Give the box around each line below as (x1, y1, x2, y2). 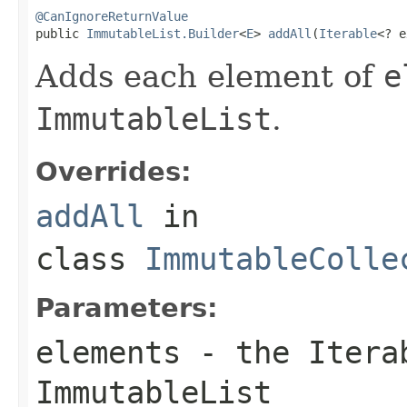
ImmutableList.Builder (86, 25, 239, 41)
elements (35, 333, 181, 371)
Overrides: (35, 155, 192, 187)
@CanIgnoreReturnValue (35, 8, 188, 24)
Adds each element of (35, 57, 383, 94)
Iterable (319, 25, 377, 41)
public (35, 25, 86, 41)
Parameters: (35, 292, 218, 323)
